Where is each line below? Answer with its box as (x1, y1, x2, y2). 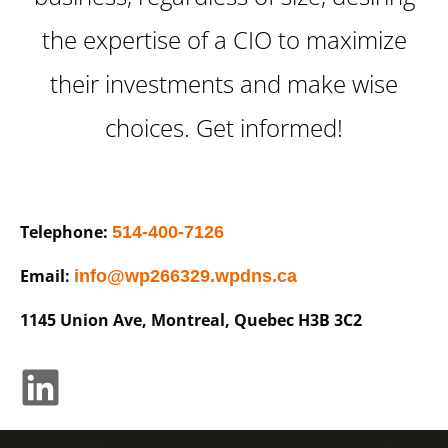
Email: (20, 264, 74, 287)
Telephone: (20, 220, 112, 243)
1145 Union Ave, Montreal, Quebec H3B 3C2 (20, 308, 362, 331)
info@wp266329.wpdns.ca (74, 265, 297, 286)
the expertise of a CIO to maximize (41, 22, 407, 56)
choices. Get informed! (105, 110, 343, 144)
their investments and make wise (50, 66, 398, 100)
